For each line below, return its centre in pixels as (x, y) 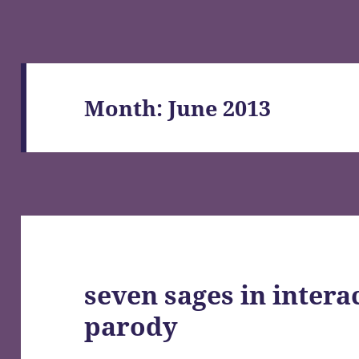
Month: (127, 107)
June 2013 (220, 107)
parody (131, 326)
